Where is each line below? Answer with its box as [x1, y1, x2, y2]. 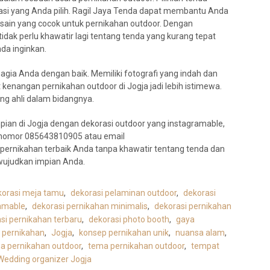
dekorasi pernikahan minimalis [32, 201, 148, 212]
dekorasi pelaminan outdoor [71, 188, 177, 198]
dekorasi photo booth [89, 215, 169, 225]
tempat [191, 241, 219, 251]
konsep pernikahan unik [79, 228, 169, 238]
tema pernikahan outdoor [88, 241, 184, 251]
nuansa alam [175, 228, 225, 238]
